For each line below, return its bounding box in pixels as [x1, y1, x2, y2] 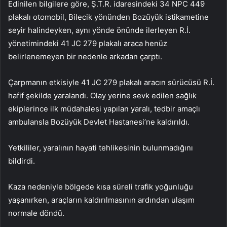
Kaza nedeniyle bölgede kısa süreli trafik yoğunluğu [8, 182, 193, 192]
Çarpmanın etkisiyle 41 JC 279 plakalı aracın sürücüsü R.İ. [8, 78, 214, 88]
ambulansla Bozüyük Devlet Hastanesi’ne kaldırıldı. [8, 117, 190, 127]
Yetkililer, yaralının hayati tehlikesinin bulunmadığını [8, 143, 193, 153]
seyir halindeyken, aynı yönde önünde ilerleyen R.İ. [8, 25, 191, 35]
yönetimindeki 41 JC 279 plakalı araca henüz [8, 39, 167, 49]
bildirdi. [8, 156, 35, 166]
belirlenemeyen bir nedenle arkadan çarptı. [8, 52, 162, 62]
